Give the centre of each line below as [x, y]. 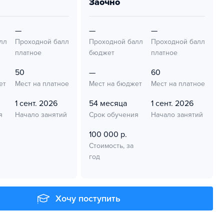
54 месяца [108, 103]
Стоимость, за [111, 146]
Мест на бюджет [115, 84]
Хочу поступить [88, 198]
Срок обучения [114, 115]
